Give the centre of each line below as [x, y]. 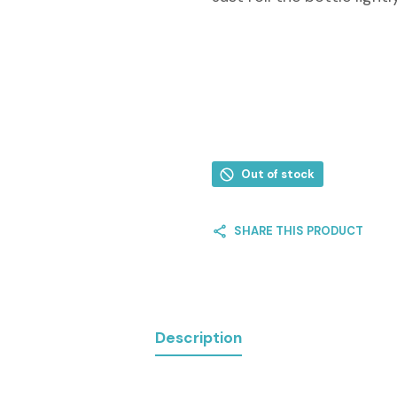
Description [198, 338]
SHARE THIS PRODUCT [299, 231]
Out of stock [278, 175]
